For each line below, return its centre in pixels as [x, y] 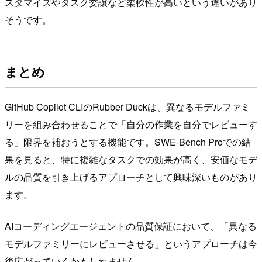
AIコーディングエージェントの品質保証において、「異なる [131, 226]
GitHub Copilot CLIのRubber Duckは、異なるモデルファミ [127, 106]
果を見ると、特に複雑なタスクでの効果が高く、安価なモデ [131, 159]
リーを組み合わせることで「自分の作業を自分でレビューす [131, 124]
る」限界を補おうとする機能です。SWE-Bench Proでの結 [128, 142]
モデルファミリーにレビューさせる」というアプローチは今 [131, 243]
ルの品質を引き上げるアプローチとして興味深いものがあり [131, 177]
